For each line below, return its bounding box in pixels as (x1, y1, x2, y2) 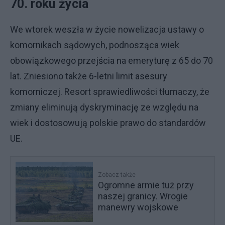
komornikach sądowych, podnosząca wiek (10, 40, 179, 50)
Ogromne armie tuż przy (98, 180, 194, 190)
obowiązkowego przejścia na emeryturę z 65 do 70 (10, 55, 213, 66)
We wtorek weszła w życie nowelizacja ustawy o (10, 24, 204, 35)
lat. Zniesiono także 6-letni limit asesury (10, 71, 167, 81)
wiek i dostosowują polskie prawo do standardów (10, 118, 206, 128)
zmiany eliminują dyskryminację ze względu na (10, 102, 198, 113)
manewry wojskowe (98, 202, 179, 212)
